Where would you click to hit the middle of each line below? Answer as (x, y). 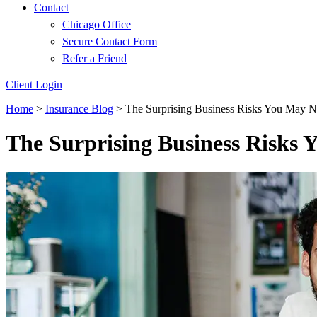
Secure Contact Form (110, 41)
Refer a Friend (94, 58)
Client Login (34, 85)
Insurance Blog (79, 109)
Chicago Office (97, 24)
